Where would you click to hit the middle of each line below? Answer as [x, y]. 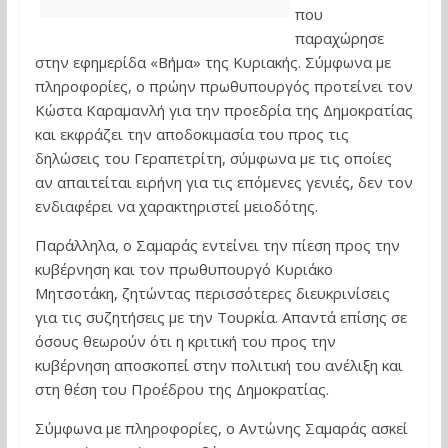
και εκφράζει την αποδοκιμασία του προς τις [191, 134]
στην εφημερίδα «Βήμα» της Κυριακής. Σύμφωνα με [212, 62]
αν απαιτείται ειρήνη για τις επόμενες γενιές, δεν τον [223, 182]
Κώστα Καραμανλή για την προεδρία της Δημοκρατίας [223, 110]
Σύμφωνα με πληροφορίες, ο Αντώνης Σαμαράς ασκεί [221, 428]
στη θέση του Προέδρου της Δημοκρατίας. [181, 389]
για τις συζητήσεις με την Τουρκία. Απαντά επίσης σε [220, 317]
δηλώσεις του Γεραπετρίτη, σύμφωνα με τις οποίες [213, 158]
